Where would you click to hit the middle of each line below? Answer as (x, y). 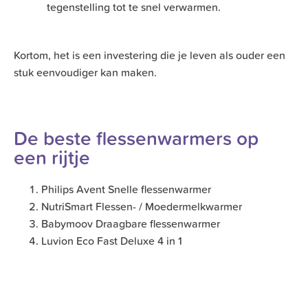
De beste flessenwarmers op (136, 139)
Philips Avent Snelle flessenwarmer (126, 189)
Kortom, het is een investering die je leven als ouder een (150, 55)
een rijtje (52, 158)
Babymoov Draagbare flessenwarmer (131, 224)
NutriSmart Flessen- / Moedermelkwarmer (142, 207)
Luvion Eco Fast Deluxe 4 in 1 (112, 241)
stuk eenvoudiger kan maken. (85, 72)
